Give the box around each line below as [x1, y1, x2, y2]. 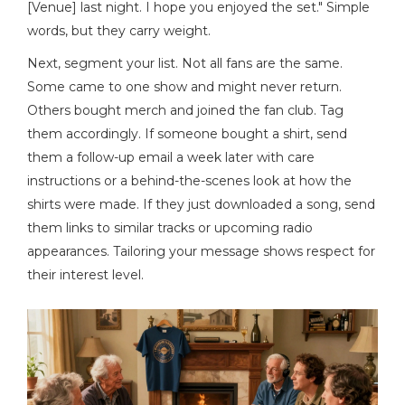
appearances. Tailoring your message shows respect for [27, 242, 375, 259]
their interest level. [27, 266, 144, 283]
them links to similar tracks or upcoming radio [27, 219, 313, 236]
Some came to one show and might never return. [27, 78, 342, 95]
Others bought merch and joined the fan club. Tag [27, 101, 344, 118]
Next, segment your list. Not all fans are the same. [27, 54, 343, 71]
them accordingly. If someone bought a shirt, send [27, 125, 347, 142]
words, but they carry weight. [27, 22, 211, 39]
